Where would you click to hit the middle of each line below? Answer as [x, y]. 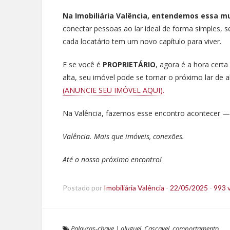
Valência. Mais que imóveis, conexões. [123, 136]
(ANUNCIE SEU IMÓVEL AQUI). [113, 90]
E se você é [83, 64]
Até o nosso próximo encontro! [112, 159]
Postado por [83, 188]
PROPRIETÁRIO [129, 64]
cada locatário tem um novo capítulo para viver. [142, 41]
